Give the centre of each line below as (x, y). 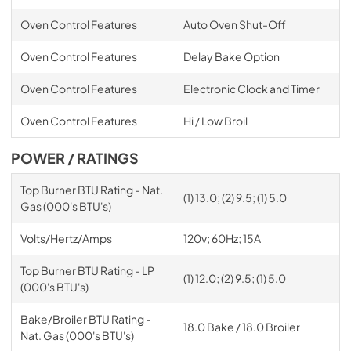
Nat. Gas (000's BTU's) (77, 335)
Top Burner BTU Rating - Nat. (91, 189)
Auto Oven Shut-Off (234, 24)
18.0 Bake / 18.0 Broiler (241, 326)
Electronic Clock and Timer (251, 88)
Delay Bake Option (231, 56)
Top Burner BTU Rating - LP (87, 270)
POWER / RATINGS (75, 158)
